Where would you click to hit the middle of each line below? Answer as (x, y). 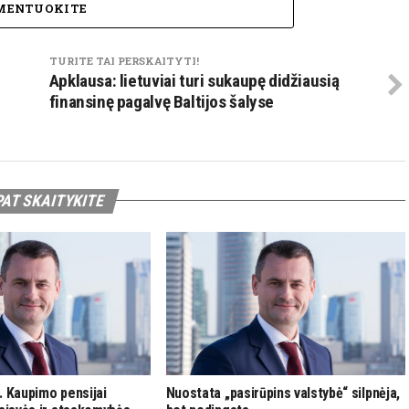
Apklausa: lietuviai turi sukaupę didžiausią (194, 80)
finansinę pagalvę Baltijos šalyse (162, 101)
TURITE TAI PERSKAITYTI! (124, 60)
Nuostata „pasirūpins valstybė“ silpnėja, (283, 393)
